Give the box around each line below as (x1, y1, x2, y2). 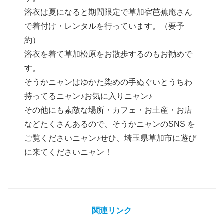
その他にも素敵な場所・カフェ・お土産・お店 (24, 106, 193, 115)
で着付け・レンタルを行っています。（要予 (24, 22, 185, 31)
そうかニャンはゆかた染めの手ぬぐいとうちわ (24, 78, 193, 87)
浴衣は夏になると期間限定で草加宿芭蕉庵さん (24, 8, 193, 17)
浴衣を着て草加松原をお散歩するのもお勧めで (24, 50, 193, 59)
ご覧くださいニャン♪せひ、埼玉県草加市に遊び (24, 134, 197, 143)
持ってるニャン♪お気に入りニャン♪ (24, 92, 153, 101)
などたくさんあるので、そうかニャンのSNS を (24, 120, 196, 129)
